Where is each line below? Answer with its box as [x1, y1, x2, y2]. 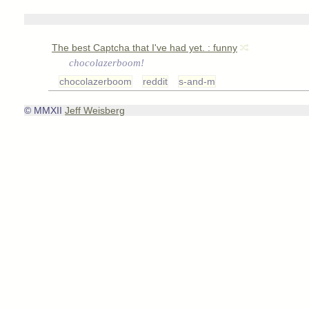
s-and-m [179, 76, 215, 87]
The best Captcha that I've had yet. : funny [52, 42, 237, 53]
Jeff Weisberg [65, 105, 125, 116]
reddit [143, 76, 168, 87]
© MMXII [24, 105, 65, 116]
